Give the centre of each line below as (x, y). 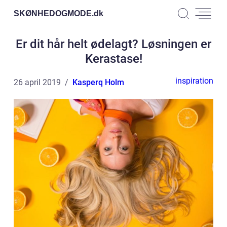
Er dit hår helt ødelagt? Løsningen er (113, 44)
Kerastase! (113, 59)
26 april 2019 (37, 82)
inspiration (194, 81)
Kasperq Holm (98, 82)
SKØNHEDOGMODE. (54, 13)
